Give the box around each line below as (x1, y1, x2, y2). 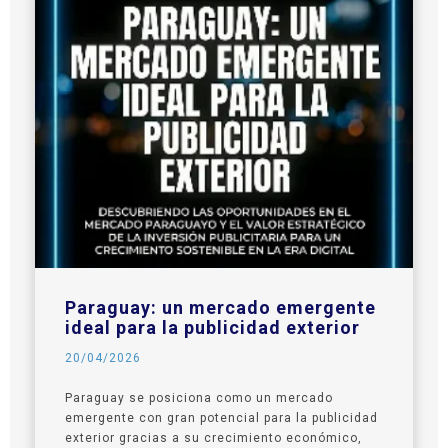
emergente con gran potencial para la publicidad (65, 410, 378, 425)
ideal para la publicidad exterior (65, 316, 360, 338)
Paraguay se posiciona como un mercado (65, 390, 333, 405)
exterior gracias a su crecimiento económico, (65, 430, 362, 445)
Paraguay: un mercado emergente (65, 296, 376, 318)
